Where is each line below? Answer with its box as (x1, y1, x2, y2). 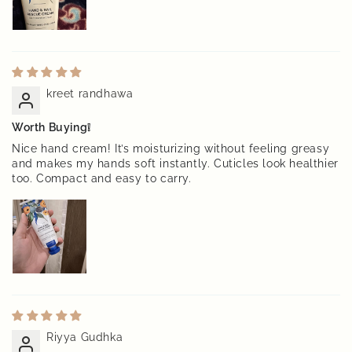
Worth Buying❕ (12, 121, 91, 134)
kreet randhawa (46, 87, 134, 101)
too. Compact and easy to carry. (12, 172, 192, 185)
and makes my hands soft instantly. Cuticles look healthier (12, 157, 339, 170)
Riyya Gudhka (46, 331, 123, 344)
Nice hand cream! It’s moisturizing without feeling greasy (12, 142, 330, 156)
